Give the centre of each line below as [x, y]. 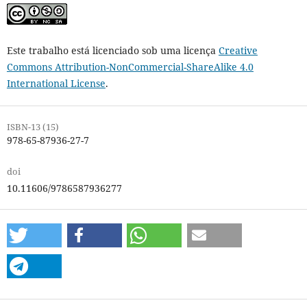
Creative [238, 50]
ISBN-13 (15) [33, 126]
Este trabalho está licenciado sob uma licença [112, 50]
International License [56, 83]
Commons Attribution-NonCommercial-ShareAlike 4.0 [130, 66]
